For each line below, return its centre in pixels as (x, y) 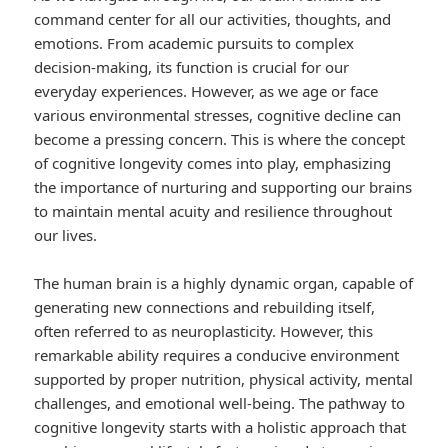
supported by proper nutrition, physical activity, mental (224, 379)
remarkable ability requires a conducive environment (217, 355)
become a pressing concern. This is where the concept (220, 139)
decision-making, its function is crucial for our (192, 67)
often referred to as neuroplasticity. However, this (204, 331)
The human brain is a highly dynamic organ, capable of (224, 283)
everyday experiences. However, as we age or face (206, 91)
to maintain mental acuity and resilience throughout (213, 211)
